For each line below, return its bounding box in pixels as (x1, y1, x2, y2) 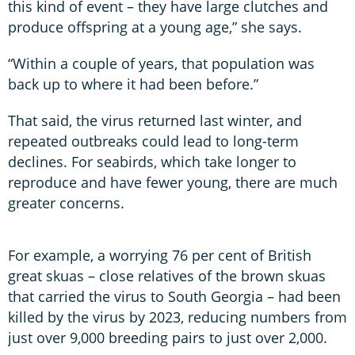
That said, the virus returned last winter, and (8, 110, 302, 130)
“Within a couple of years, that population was (8, 53, 315, 73)
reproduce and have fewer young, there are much (8, 172, 338, 192)
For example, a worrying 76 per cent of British (8, 245, 311, 265)
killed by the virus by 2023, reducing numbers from (8, 307, 347, 326)
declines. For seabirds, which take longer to (8, 151, 296, 171)
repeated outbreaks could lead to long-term (8, 131, 299, 151)
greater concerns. (8, 193, 124, 212)
